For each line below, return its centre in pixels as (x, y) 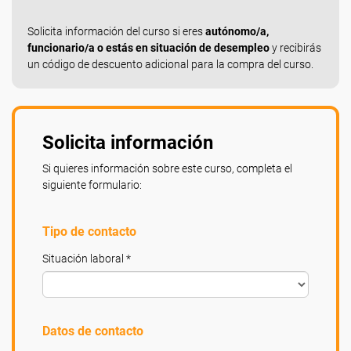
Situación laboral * (87, 259)
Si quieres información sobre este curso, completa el (167, 168)
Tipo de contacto (89, 232)
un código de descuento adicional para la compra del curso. (170, 64)
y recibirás (295, 48)
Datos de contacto (93, 331)
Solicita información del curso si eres (116, 31)
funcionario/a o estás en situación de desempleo (148, 48)
